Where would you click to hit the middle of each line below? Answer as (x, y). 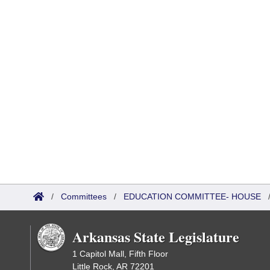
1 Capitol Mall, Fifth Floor (120, 254)
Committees (84, 196)
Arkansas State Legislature (156, 237)
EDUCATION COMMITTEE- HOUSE (192, 196)
